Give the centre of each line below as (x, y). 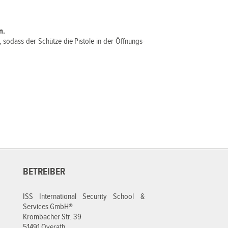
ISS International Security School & (83, 197)
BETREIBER (44, 172)
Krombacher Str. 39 (52, 217)
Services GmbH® (48, 207)
